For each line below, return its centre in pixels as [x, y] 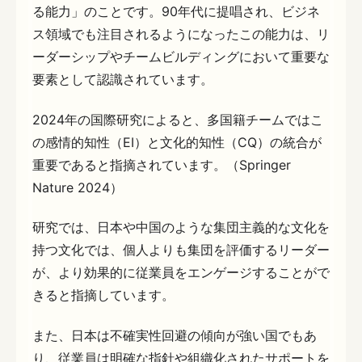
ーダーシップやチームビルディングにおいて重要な [181, 56]
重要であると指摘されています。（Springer [162, 164]
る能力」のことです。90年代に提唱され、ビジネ [176, 11]
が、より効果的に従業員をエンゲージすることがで [181, 273]
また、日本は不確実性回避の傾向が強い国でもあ [175, 335]
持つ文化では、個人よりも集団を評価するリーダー [181, 250]
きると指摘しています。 [103, 295]
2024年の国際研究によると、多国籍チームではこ [178, 119]
